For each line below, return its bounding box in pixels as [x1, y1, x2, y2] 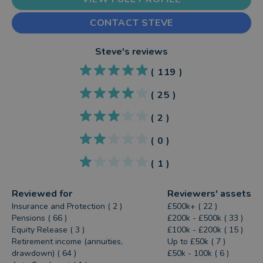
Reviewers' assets [167, 187, 251, 200]
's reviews [122, 45, 168, 58]
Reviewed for [12, 187, 73, 200]
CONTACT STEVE [89, 16, 174, 29]
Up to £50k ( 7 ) [167, 236, 225, 247]
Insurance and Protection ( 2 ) [12, 201, 123, 212]
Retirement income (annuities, [12, 236, 123, 247]
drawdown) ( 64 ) [12, 248, 77, 259]
